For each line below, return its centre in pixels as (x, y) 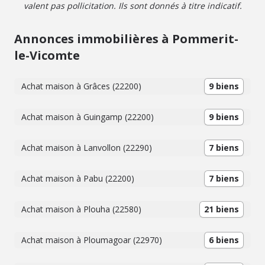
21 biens (222, 209)
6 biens (224, 240)
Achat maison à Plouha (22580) (81, 209)
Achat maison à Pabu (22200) (78, 178)
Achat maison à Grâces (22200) (81, 86)
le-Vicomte (47, 55)
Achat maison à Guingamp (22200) (88, 117)
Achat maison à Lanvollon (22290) (87, 148)
